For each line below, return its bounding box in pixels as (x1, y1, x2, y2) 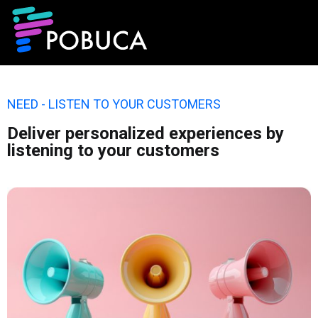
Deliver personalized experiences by (7, 124, 284, 144)
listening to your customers (7, 141, 219, 161)
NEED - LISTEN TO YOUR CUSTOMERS (7, 97, 221, 112)
